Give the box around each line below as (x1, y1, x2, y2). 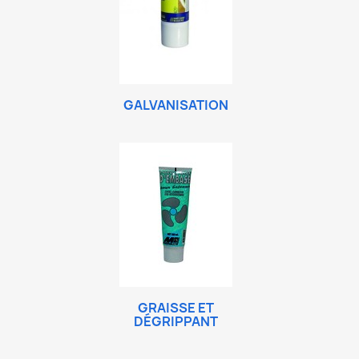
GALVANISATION (123, 96, 228, 114)
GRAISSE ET (137, 299, 214, 317)
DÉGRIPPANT (133, 313, 218, 330)
